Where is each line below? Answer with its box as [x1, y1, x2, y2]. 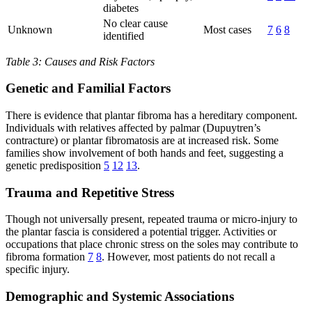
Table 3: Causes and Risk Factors [6, 55, 155, 68]
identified [103, 29, 144, 42]
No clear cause [103, 17, 168, 29]
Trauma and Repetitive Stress [6, 185, 174, 200]
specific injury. [6, 263, 70, 276]
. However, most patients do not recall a [102, 251, 275, 263]
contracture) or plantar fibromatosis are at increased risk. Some [6, 134, 279, 146]
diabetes [103, 1, 139, 14]
